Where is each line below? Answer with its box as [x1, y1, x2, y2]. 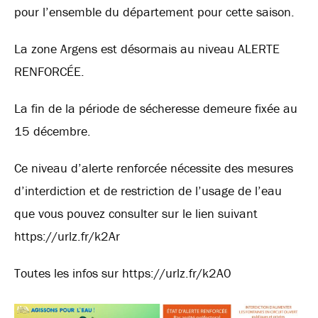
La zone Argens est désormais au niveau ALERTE [14, 40, 280, 57]
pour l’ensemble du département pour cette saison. [14, 4, 295, 20]
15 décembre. [14, 123, 91, 139]
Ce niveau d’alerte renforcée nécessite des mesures [14, 160, 293, 176]
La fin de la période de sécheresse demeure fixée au [14, 100, 297, 116]
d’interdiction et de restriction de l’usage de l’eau [14, 182, 282, 199]
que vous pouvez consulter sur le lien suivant [14, 205, 258, 221]
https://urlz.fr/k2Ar [14, 228, 120, 244]
